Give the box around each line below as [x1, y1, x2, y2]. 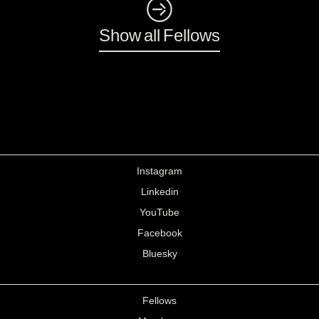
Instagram [137, 165, 182, 177]
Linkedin [140, 186, 179, 197]
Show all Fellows [99, 24, 220, 45]
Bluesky [142, 248, 177, 259]
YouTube [140, 206, 179, 218]
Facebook [137, 227, 182, 239]
